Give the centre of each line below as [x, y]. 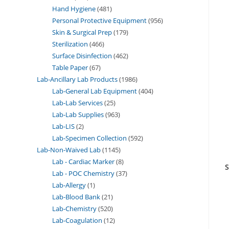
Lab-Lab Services [77, 102]
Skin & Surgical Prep [82, 32]
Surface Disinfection [82, 55]
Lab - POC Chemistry [83, 173]
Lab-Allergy [69, 185]
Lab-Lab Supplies [78, 114]
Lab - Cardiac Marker [83, 161]
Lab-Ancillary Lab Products [77, 79]
